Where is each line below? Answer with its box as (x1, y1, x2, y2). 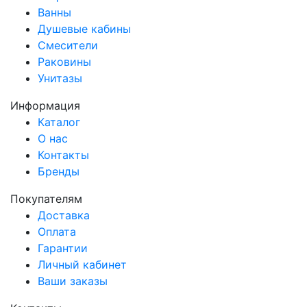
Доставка (38, 208, 90, 222)
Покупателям (10, 191, 82, 206)
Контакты (38, 147, 89, 162)
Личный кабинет (38, 257, 127, 271)
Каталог (38, 114, 80, 129)
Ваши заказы (38, 273, 108, 288)
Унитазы (38, 71, 82, 85)
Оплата (38, 224, 76, 238)
